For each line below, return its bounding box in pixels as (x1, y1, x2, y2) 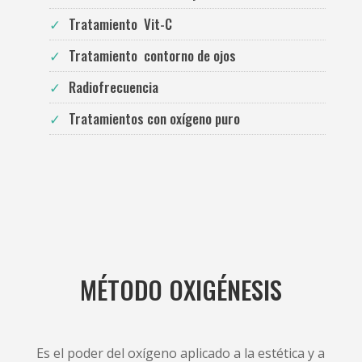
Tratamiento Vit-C (68, 13, 172, 34)
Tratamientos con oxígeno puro (68, 107, 240, 128)
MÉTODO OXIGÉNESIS (80, 270, 282, 308)
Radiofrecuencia (68, 76, 158, 97)
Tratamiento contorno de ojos (68, 44, 236, 65)
